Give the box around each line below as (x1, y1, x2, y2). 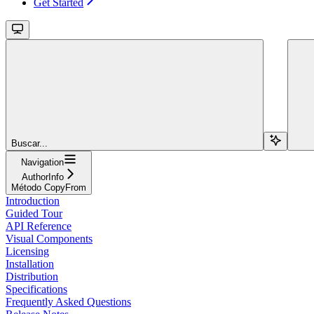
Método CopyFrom (11, 182, 86, 193)
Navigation (21, 156, 64, 168)
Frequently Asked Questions (6, 295, 131, 308)
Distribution (6, 270, 58, 282)
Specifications (6, 282, 67, 295)
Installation (6, 257, 54, 270)
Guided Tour (6, 207, 62, 219)
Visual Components (6, 232, 93, 245)
